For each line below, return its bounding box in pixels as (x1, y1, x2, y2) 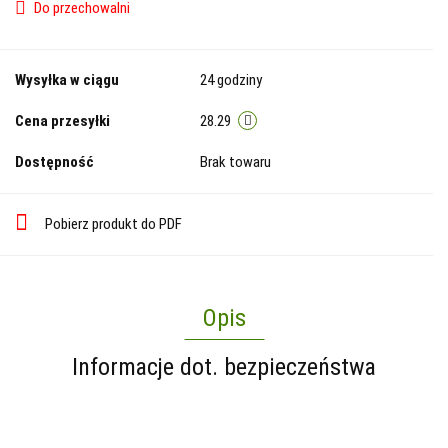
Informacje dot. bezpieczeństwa (72, 353, 376, 382)
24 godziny (200, 71, 262, 90)
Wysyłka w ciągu (15, 71, 119, 90)
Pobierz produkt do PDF (45, 215, 182, 234)
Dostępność (15, 153, 94, 172)
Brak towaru (200, 153, 274, 172)
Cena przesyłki (15, 112, 110, 131)
